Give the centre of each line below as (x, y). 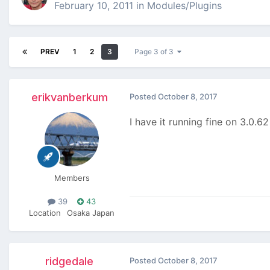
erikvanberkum (69, 98)
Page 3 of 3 (156, 52)
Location (45, 213)
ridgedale (69, 262)
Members (72, 178)
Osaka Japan (91, 213)
